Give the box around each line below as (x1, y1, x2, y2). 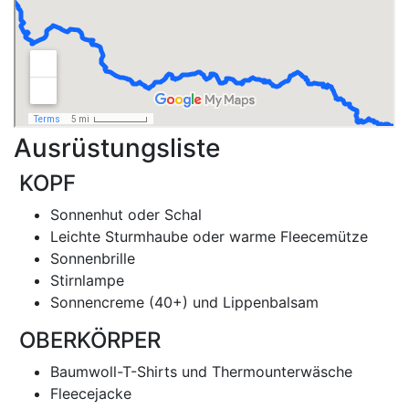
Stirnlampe (50, 271, 124, 289)
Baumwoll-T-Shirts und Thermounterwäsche (50, 362, 352, 381)
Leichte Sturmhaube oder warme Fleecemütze (50, 227, 368, 246)
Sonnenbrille (50, 249, 135, 267)
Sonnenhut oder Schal (50, 205, 202, 224)
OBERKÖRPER (14, 327, 161, 353)
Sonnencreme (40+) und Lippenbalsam (50, 293, 319, 311)
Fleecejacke (50, 384, 131, 403)
